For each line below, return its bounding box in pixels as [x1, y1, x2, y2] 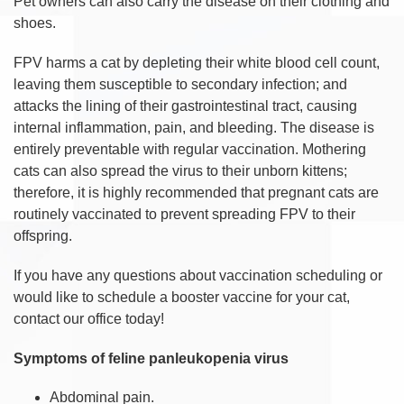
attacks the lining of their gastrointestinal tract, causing [14, 97, 357, 114]
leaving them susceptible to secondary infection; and [14, 76, 347, 92]
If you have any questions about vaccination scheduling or [14, 267, 382, 283]
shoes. [14, 14, 56, 31]
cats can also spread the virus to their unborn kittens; [14, 162, 347, 179]
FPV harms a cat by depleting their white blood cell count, [14, 54, 380, 70]
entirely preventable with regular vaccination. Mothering [14, 141, 366, 157]
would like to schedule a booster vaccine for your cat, [14, 289, 350, 305]
